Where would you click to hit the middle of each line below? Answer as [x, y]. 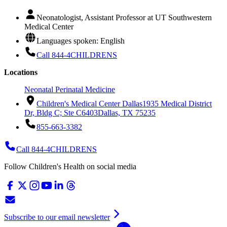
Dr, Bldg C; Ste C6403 [61, 113]
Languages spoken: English [81, 41]
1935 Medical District [177, 104]
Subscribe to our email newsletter [57, 217]
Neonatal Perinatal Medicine [70, 90]
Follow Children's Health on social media [70, 167]
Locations [21, 72]
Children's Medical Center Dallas [89, 104]
